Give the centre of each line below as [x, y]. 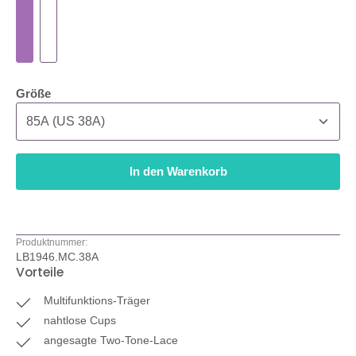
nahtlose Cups [80, 321]
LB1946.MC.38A [57, 257]
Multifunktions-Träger [97, 301]
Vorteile [40, 273]
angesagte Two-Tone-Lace [111, 341]
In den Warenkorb [178, 172]
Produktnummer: [52, 242]
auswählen [81, 93]
